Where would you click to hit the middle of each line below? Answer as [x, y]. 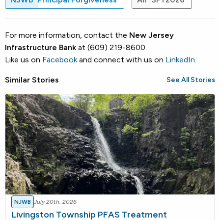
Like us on [24, 60]
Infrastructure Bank [41, 48]
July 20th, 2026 [55, 202]
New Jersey [151, 35]
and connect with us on [121, 60]
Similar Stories [32, 80]
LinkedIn [180, 60]
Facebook [60, 60]
